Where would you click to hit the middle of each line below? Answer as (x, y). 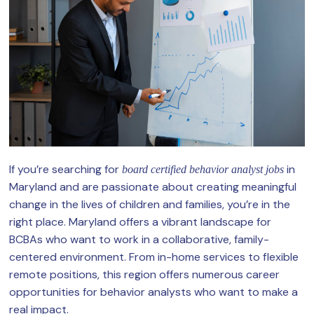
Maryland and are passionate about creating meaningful (153, 187)
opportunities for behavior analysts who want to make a (153, 292)
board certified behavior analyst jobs (203, 170)
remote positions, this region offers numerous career (144, 275)
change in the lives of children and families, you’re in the (150, 205)
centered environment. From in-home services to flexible (154, 257)
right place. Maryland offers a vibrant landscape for (140, 222)
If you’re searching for (66, 170)
